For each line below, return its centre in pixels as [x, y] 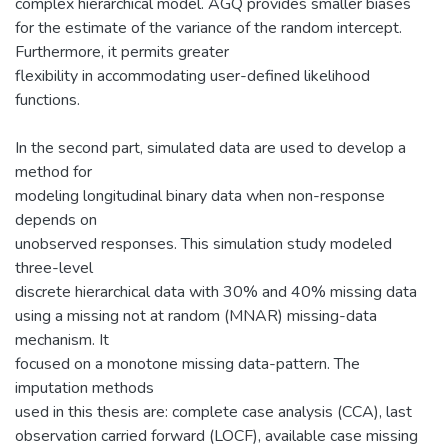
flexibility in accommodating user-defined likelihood [192, 75]
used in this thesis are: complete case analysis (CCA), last [213, 411]
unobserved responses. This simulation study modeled [203, 243]
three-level [54, 267]
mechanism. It [62, 339]
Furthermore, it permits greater [122, 51]
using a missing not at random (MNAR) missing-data [196, 315]
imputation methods [84, 387]
